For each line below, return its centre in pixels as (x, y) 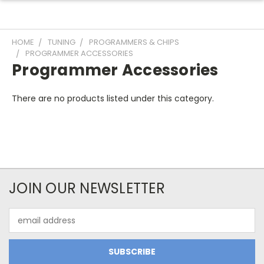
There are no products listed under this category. (113, 98)
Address (25, 226)
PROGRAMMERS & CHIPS (134, 42)
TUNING (62, 42)
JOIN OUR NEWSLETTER (87, 188)
